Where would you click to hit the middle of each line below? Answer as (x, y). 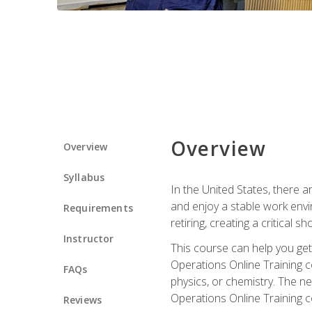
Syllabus (84, 177)
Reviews (83, 299)
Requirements (98, 208)
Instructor (89, 238)
